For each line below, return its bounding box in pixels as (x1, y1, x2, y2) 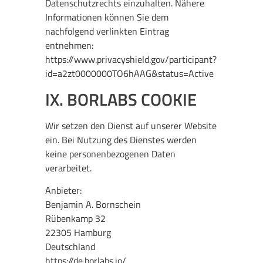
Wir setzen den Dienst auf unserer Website (45, 118, 217, 133)
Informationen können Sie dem (45, 10, 169, 25)
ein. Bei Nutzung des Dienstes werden (45, 132, 197, 147)
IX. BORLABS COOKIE (45, 86, 197, 112)
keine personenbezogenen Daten (45, 146, 176, 161)
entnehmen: (45, 38, 94, 53)
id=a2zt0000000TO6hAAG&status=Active (45, 66, 214, 81)
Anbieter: (45, 183, 82, 198)
